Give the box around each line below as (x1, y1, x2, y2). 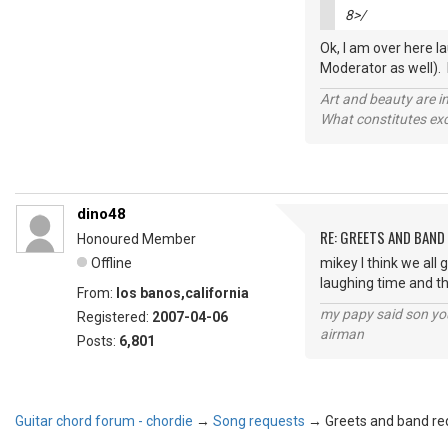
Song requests (213, 413, 305, 429)
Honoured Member (77, 231, 196, 247)
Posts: (77, 333, 119, 349)
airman (320, 326, 364, 342)
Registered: (77, 309, 152, 325)
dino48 (77, 205, 126, 223)
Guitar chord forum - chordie (15, 413, 193, 429)
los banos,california (116, 285, 249, 301)
